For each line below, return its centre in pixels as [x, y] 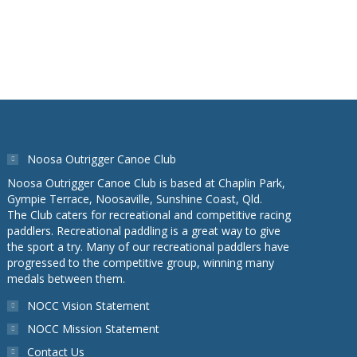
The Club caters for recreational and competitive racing [149, 215]
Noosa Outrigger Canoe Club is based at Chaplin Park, [147, 183]
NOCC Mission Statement [94, 329]
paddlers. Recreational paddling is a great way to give [144, 231]
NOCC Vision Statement [89, 306]
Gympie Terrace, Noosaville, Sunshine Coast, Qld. [135, 199]
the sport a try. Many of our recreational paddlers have [149, 247]
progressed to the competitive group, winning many [141, 263]
